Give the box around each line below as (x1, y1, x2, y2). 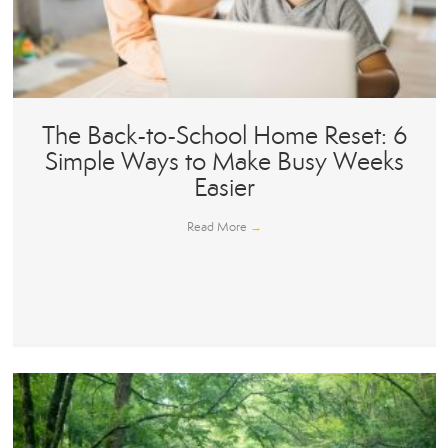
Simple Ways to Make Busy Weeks (44, 146, 404, 178)
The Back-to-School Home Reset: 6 (41, 120, 407, 152)
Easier (193, 172, 255, 204)
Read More (186, 219, 250, 236)
